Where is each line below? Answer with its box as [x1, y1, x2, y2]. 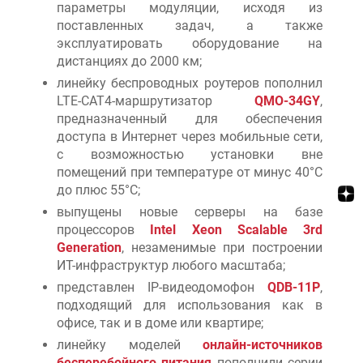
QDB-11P [267, 279, 320, 295]
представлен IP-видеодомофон [57, 279, 267, 295]
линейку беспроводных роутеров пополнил [57, 75, 322, 91]
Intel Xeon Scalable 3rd [150, 221, 322, 237]
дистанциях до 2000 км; [57, 53, 202, 69]
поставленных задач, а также [57, 17, 322, 33]
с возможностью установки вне [57, 146, 322, 162]
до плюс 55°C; [57, 181, 140, 198]
